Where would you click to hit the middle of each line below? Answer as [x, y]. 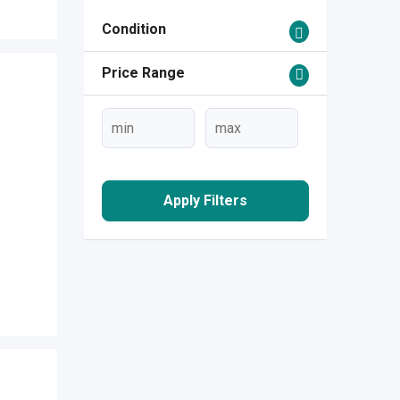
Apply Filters [205, 201]
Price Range [143, 73]
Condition [133, 29]
